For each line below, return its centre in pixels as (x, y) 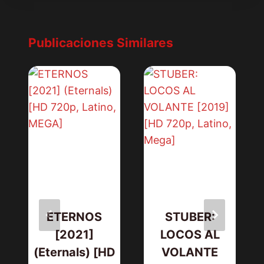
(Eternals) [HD (74, 253)
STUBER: (190, 217)
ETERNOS (74, 217)
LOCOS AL (190, 235)
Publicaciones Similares (101, 43)
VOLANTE (190, 253)
